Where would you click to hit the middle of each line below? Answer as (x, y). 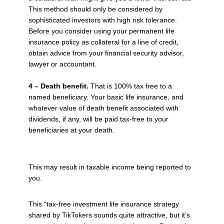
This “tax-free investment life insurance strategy (103, 204)
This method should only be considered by (95, 9)
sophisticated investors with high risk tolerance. (102, 20)
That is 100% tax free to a (131, 86)
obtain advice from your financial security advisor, (106, 53)
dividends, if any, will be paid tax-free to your (98, 119)
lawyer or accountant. (62, 64)
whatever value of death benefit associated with (103, 108)
